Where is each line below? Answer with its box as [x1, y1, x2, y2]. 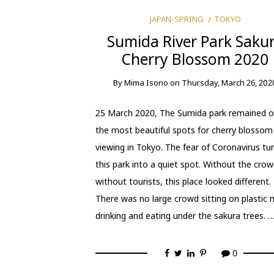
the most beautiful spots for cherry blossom [95, 124, 273, 136]
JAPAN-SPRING [150, 13, 204, 24]
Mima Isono [124, 76, 169, 88]
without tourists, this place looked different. [95, 176, 271, 187]
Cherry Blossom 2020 [122, 48, 269, 69]
